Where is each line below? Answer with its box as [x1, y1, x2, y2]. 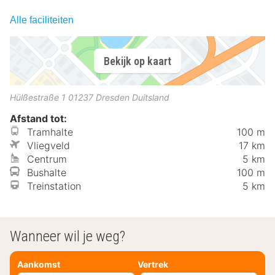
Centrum [27, 153, 67, 166]
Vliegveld [27, 139, 70, 152]
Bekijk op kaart [104, 54, 171, 68]
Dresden [96, 92, 130, 103]
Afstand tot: [10, 112, 67, 125]
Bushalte [27, 166, 66, 179]
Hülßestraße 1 [10, 92, 66, 103]
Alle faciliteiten [10, 15, 74, 26]
